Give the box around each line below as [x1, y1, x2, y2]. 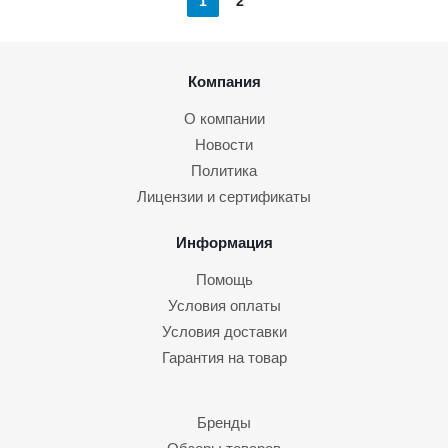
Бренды [197, 413, 251, 431]
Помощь [195, 270, 253, 288]
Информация [175, 233, 273, 251]
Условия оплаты [167, 296, 281, 314]
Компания [187, 72, 261, 90]
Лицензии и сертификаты [137, 187, 311, 205]
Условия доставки [161, 322, 287, 340]
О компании [183, 109, 265, 127]
